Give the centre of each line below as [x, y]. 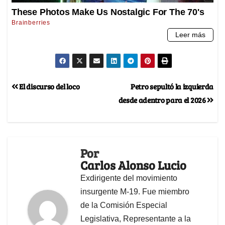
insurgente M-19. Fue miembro [135, 191]
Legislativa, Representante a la [136, 218]
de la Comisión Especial [124, 205]
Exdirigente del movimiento [129, 178]
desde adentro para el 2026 [163, 99]
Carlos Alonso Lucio [133, 165]
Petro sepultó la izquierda [172, 86]
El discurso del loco [49, 86]
